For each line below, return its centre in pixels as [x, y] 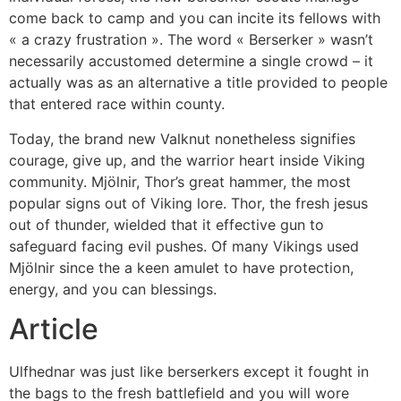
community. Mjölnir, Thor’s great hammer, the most [180, 181]
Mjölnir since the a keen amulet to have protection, [181, 267]
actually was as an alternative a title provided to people [198, 83]
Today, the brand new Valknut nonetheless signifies [182, 138]
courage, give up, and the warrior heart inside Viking [187, 160]
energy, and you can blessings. [113, 289]
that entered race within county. [117, 104]
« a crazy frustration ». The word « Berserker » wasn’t [191, 40]
